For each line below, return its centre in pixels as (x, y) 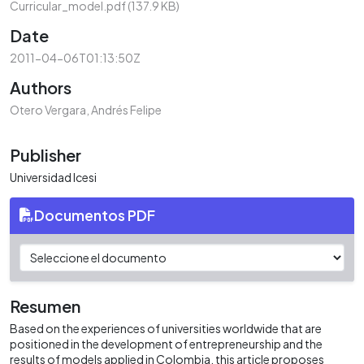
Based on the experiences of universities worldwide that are (166, 328)
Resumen (45, 305)
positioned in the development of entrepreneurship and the (166, 343)
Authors (41, 87)
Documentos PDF (95, 215)
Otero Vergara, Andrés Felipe (86, 109)
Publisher (45, 154)
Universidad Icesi (53, 177)
